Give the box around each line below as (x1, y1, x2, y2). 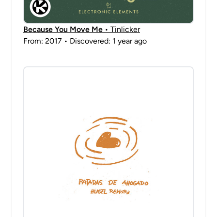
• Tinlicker (103, 25, 140, 34)
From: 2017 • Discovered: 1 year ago (23, 36, 147, 46)
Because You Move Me (23, 25, 103, 34)
